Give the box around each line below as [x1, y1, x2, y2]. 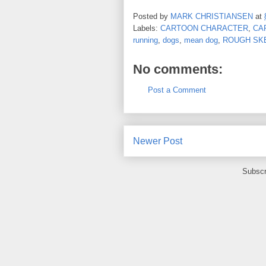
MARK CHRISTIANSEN [170, 11, 253, 21]
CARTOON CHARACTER [160, 23, 248, 33]
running [133, 35, 158, 45]
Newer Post [133, 136, 182, 146]
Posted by [133, 11, 170, 21]
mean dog [184, 35, 218, 45]
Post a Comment [148, 85, 206, 94]
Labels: [133, 23, 160, 33]
